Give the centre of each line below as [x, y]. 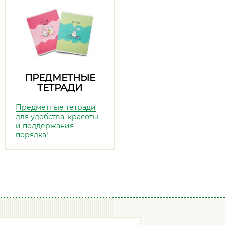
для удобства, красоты [57, 117]
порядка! [32, 135]
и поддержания [45, 126]
